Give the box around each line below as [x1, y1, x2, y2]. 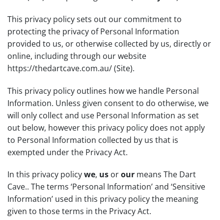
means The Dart [135, 169, 196, 180]
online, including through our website [7, 50, 146, 61]
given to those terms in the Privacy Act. [7, 206, 151, 217]
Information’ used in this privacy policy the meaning [7, 193, 198, 205]
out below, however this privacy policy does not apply [7, 122, 205, 133]
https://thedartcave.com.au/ [7, 62, 112, 74]
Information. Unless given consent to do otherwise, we [7, 97, 209, 109]
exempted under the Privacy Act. [7, 146, 128, 158]
